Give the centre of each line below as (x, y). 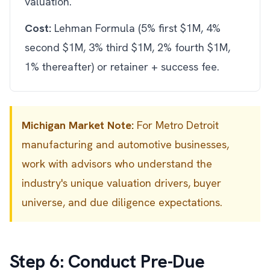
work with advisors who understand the (117, 164)
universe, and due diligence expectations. (122, 202)
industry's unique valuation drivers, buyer (121, 183)
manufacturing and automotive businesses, (125, 144)
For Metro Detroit (176, 125)
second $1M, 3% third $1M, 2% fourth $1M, (127, 47)
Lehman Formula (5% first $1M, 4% (136, 28)
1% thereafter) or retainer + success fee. (122, 67)
